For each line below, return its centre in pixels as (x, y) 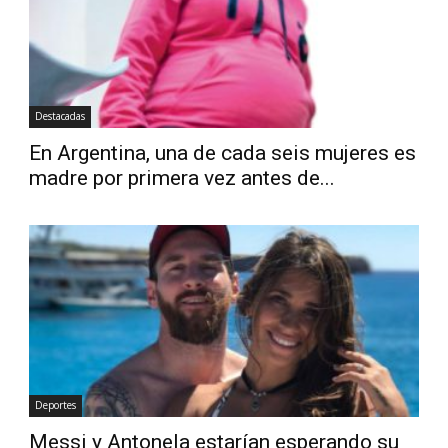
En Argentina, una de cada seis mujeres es (223, 152)
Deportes (56, 404)
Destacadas (60, 115)
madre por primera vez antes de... (182, 177)
